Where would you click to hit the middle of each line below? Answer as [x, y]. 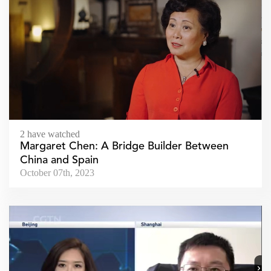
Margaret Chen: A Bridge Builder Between [124, 147]
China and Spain [59, 161]
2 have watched [50, 134]
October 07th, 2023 [57, 173]
